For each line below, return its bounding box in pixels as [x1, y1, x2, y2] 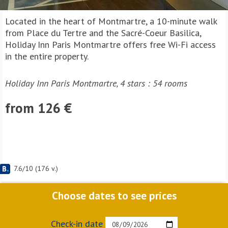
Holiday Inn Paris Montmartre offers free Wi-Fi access [5, 39, 216, 50]
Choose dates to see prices [51, 189, 177, 203]
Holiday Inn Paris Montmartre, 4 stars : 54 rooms [5, 77, 187, 89]
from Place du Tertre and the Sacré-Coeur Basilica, [5, 27, 201, 39]
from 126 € [5, 99, 72, 117]
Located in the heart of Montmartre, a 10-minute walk [5, 15, 217, 27]
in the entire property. [5, 50, 89, 62]
